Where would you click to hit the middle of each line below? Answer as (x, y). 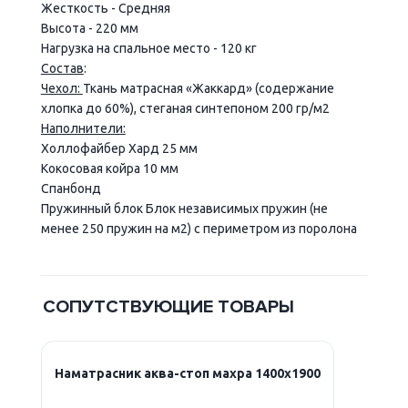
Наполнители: (83, 128)
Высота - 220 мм (89, 28)
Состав (62, 68)
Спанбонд (71, 188)
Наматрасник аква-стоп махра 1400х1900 (187, 373)
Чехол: (61, 88)
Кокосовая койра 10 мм (109, 168)
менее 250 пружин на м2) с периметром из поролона (199, 228)
